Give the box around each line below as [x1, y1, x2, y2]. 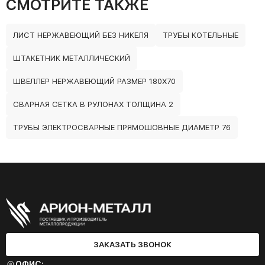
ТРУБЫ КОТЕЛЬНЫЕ [163, 30, 238, 40]
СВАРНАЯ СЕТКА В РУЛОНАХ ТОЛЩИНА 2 [13, 99, 173, 109]
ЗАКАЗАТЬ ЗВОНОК [93, 240, 172, 250]
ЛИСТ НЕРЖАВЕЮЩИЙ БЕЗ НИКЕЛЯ [13, 30, 148, 40]
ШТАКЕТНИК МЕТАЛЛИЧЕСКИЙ [13, 53, 130, 63]
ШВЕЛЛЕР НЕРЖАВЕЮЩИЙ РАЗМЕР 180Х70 [13, 76, 176, 86]
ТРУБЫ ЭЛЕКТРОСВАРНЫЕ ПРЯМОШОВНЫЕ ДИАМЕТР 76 [13, 122, 231, 132]
